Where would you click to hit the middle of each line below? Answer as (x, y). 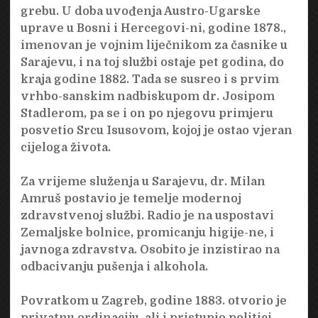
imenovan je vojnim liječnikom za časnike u (154, 45)
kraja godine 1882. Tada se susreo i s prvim (149, 79)
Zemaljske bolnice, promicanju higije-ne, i (147, 232)
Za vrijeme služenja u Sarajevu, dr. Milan (143, 181)
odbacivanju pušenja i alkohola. (115, 267)
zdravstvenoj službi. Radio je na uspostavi (147, 215)
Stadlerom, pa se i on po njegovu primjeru (147, 113)
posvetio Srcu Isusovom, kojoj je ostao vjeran (156, 130)
